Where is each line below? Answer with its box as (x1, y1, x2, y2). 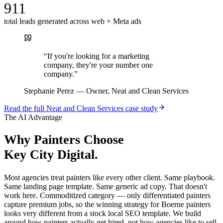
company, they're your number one (44, 60, 153, 69)
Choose (80, 132, 124, 147)
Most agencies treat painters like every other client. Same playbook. (4, 173, 215, 182)
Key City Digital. (4, 147, 98, 162)
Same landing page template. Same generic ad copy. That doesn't (4, 182, 207, 191)
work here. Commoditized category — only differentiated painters (4, 191, 211, 200)
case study (123, 104, 158, 112)
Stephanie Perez (24, 86, 74, 95)
